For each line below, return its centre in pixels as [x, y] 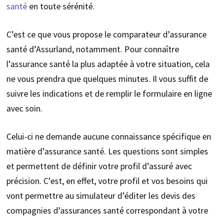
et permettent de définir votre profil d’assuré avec [99, 166]
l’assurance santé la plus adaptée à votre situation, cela [108, 64]
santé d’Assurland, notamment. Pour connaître [92, 49]
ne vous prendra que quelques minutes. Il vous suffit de [107, 79]
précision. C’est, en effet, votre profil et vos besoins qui [107, 181]
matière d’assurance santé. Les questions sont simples [107, 151]
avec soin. [24, 109]
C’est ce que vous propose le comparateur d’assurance [106, 35]
